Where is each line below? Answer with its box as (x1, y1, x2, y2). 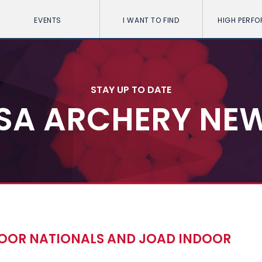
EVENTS (34, 15, 61, 25)
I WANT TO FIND (123, 15, 180, 25)
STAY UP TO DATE (91, 82, 171, 96)
